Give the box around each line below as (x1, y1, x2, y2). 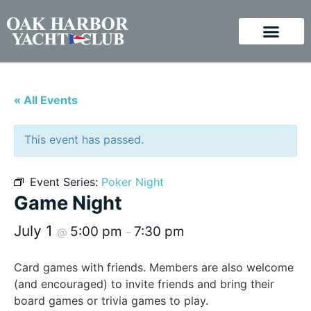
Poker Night (101, 175, 164, 189)
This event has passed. (24, 133, 144, 146)
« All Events (14, 93, 78, 107)
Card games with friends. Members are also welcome (14, 260, 294, 274)
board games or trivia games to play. (14, 294, 208, 308)
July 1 (14, 222, 57, 239)
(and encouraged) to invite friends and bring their (14, 277, 274, 291)
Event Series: (30, 175, 101, 189)
